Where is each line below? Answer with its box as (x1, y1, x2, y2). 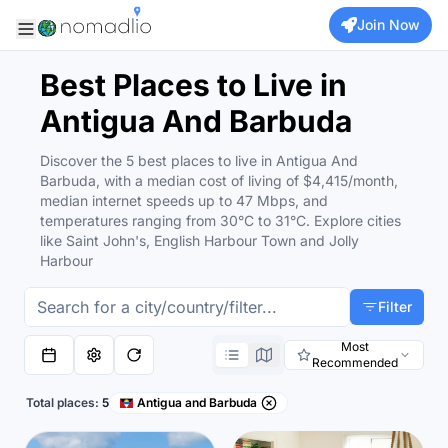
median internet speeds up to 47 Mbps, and (40, 192, 328, 209)
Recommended (311, 355, 398, 370)
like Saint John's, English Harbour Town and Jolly (40, 232, 359, 249)
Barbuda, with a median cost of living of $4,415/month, (40, 172, 398, 189)
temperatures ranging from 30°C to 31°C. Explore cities (40, 212, 401, 229)
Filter (378, 298, 412, 315)
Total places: (26, 395, 102, 410)
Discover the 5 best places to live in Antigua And (40, 152, 358, 169)
